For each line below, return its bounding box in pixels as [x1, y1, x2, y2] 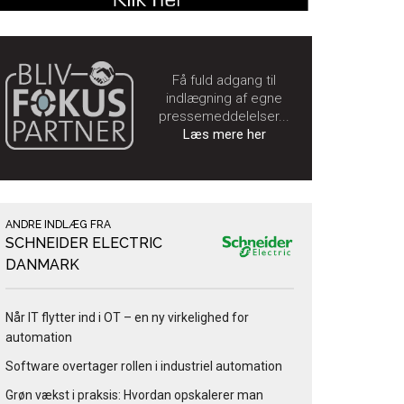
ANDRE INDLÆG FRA [5, 218, 111, 232]
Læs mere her [182, 126, 266, 143]
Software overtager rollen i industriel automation [5, 359, 282, 374]
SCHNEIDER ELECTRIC [5, 234, 162, 252]
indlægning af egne [166, 90, 282, 107]
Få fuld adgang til [172, 72, 276, 89]
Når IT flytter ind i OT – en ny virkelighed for [5, 310, 249, 326]
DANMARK [5, 256, 79, 274]
